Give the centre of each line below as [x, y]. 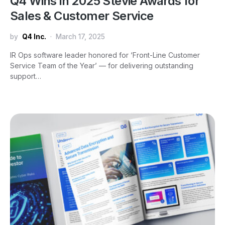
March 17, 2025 [80, 36]
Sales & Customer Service [82, 16]
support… [26, 76]
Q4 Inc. [34, 36]
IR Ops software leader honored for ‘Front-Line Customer [105, 55]
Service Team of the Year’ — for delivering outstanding [102, 65]
